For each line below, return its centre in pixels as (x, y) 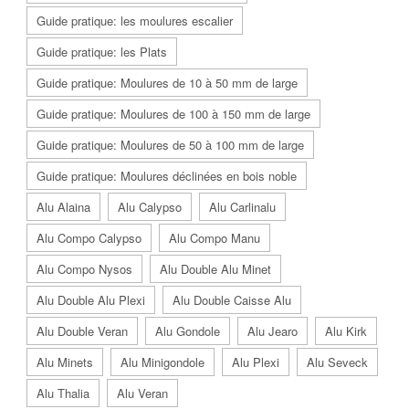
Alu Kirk (346, 331)
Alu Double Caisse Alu (232, 300)
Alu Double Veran (82, 331)
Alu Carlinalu (242, 207)
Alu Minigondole (163, 362)
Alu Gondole (188, 331)
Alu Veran (142, 393)
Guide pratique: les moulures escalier (135, 21)
